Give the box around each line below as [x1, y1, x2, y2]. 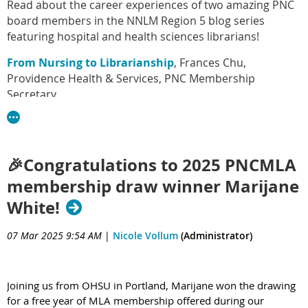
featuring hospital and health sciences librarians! [7, 29, 259, 44]
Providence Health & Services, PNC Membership [7, 71, 255, 86]
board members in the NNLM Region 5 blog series [7, 13, 265, 28]
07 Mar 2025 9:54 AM [7, 228, 102, 242]
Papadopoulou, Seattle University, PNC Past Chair [7, 144, 263, 159]
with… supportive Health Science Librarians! [7, 129, 250, 144]
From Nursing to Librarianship [7, 55, 174, 70]
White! [7, 195, 60, 219]
